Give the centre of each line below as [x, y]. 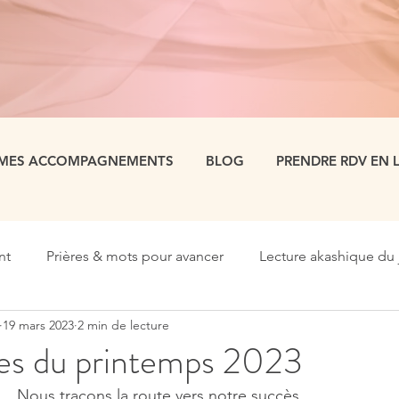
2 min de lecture [123, 325]
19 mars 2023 [38, 325]
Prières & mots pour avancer [135, 256]
